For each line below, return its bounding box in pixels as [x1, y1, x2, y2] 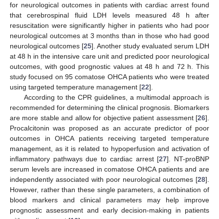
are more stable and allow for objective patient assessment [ [10, 114, 197, 122]
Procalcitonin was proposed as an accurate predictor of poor [10, 124, 209, 132]
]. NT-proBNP [167, 155, 210, 163]
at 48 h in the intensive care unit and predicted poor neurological [10, 52, 209, 61]
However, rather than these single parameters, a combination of [10, 186, 209, 194]
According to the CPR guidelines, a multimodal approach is [23, 93, 209, 102]
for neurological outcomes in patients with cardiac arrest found [10, 1, 209, 9]
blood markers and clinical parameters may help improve [10, 196, 209, 204]
